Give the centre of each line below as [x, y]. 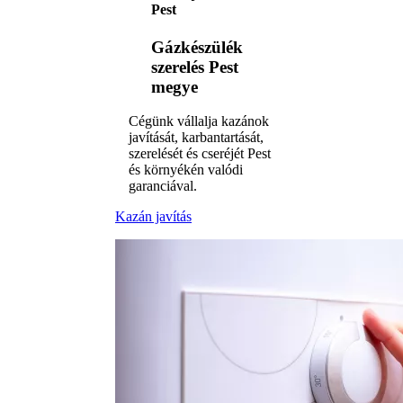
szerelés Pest [195, 67]
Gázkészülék [197, 47]
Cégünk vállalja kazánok [199, 121]
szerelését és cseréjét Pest [200, 154]
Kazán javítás [153, 217]
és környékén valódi [186, 170]
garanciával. [163, 186]
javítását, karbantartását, [196, 138]
